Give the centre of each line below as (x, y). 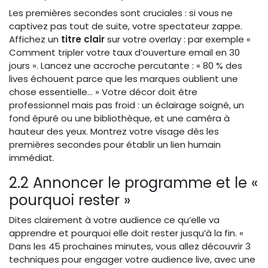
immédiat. (32, 158)
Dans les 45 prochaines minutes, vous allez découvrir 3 (130, 246)
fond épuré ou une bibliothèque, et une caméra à (119, 118)
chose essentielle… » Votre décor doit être (103, 92)
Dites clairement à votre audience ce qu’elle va (114, 220)
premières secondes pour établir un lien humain (115, 145)
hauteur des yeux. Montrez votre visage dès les (114, 132)
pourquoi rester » (70, 200)
